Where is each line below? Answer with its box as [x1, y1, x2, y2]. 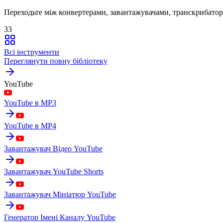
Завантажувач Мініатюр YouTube [4, 190, 116, 199]
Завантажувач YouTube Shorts [4, 167, 104, 176]
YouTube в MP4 [4, 121, 56, 130]
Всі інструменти [4, 47, 59, 56]
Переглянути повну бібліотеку [4, 56, 108, 65]
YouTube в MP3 [4, 98, 56, 107]
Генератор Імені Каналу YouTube [4, 213, 115, 222]
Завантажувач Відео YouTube [4, 144, 103, 153]
